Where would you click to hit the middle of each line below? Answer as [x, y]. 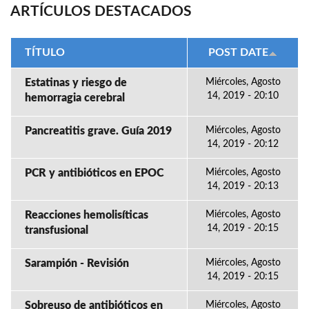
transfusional [57, 230]
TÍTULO [45, 52]
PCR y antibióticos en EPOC [94, 173]
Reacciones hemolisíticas [87, 215]
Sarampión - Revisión [77, 263]
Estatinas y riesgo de [76, 83]
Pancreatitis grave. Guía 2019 [98, 131]
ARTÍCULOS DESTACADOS [101, 11]
